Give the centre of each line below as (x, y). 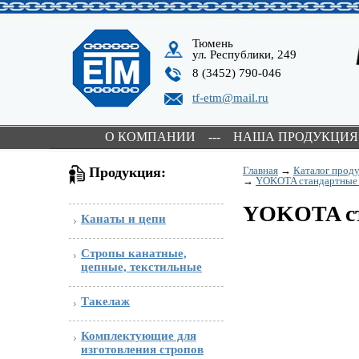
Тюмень (213, 43)
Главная (260, 170)
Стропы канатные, (134, 253)
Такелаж (105, 301)
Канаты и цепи (123, 219)
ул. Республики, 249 (244, 54)
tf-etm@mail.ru (230, 98)
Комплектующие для (139, 336)
